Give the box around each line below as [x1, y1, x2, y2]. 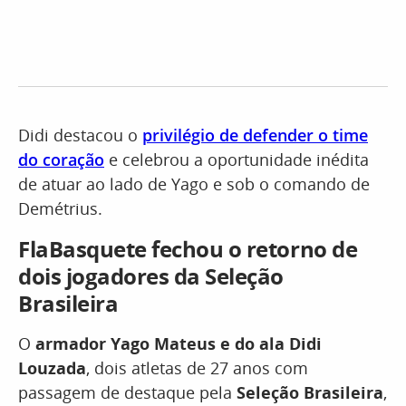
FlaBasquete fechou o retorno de [18, 234, 358, 265]
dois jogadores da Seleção [18, 261, 285, 292]
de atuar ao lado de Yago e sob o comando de [18, 173, 370, 196]
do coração [18, 149, 104, 171]
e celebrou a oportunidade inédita [104, 149, 369, 171]
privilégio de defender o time [142, 124, 368, 147]
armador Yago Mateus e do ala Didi [35, 333, 322, 355]
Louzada [18, 357, 86, 380]
